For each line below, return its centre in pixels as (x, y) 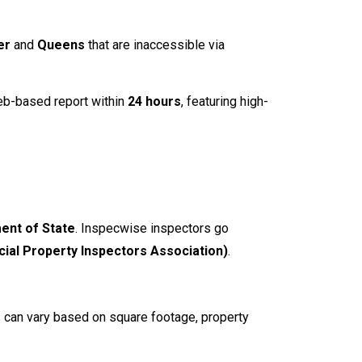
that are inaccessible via (155, 45)
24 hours (154, 102)
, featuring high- (225, 102)
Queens (61, 45)
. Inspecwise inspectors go (152, 228)
